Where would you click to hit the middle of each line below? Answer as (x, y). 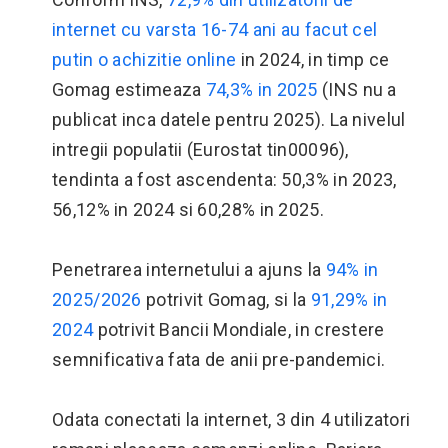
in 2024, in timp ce (313, 59)
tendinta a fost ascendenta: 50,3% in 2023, (224, 179)
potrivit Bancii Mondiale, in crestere (239, 329)
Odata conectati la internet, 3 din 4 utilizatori (231, 419)
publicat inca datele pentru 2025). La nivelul (229, 119)
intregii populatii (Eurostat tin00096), (200, 149)
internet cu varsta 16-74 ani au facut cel (215, 29)
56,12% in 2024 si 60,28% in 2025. (188, 209)
